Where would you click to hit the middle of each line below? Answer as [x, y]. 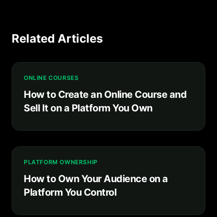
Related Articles [57, 39]
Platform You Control [70, 192]
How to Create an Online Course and [105, 94]
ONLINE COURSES [51, 78]
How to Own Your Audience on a [96, 179]
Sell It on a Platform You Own [88, 108]
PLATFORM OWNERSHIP [61, 162]
